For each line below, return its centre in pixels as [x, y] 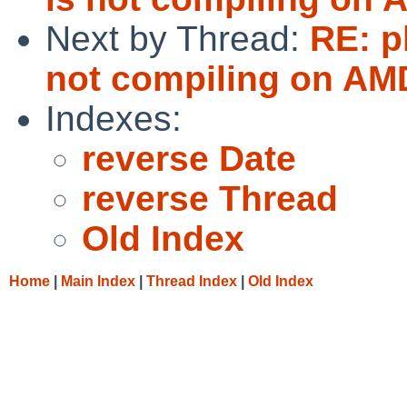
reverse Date [189, 158]
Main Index [98, 281]
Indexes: [114, 118]
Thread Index [192, 281]
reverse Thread [210, 198]
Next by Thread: [178, 38]
